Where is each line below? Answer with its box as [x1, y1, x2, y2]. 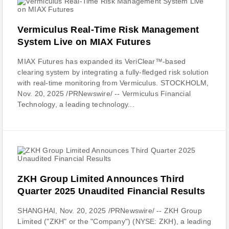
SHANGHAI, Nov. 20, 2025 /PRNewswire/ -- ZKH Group [17, 207, 202, 215]
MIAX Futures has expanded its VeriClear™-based [17, 57, 186, 65]
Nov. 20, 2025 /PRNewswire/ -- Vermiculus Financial [17, 89, 191, 98]
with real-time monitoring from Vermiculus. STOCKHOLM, [17, 79, 209, 87]
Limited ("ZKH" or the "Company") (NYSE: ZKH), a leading [17, 217, 212, 225]
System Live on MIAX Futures [17, 37, 151, 47]
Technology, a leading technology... [17, 100, 134, 108]
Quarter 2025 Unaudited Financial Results [17, 186, 205, 196]
